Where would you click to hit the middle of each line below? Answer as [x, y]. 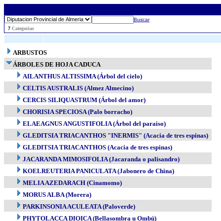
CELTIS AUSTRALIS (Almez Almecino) [78, 88]
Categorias [23, 28]
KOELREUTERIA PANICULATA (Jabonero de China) [98, 171]
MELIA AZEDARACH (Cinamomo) [72, 183]
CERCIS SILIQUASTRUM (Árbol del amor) [84, 100]
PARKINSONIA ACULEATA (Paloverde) [79, 206]
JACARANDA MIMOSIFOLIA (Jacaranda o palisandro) [101, 159]
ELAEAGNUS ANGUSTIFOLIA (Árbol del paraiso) [94, 124]
